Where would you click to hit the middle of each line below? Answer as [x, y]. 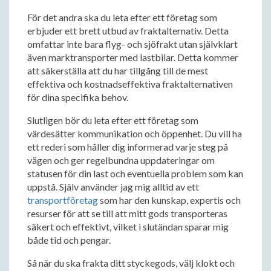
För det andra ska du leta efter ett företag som [122, 17]
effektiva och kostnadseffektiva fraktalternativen [130, 84]
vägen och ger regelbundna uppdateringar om [121, 160]
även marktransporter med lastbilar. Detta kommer [133, 57]
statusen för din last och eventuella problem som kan [135, 173]
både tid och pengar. [69, 240]
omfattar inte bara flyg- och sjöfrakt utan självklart [132, 44]
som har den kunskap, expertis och [169, 200]
